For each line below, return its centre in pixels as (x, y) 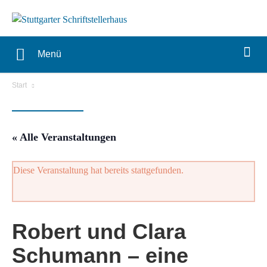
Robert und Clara (99, 232)
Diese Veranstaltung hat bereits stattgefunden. (98, 170)
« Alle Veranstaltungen (64, 137)
